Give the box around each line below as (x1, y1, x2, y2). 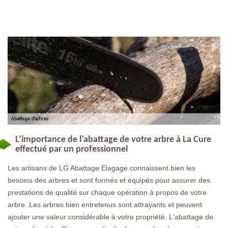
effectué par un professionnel (15, 144, 128, 154)
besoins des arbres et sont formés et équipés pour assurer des (8, 176, 210, 184)
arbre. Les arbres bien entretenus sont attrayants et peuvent (8, 200, 202, 209)
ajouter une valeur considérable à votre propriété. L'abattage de (8, 212, 213, 221)
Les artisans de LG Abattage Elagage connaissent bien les (8, 163, 195, 172)
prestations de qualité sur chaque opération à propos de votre (8, 188, 207, 196)
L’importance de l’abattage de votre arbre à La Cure (15, 134, 211, 145)
